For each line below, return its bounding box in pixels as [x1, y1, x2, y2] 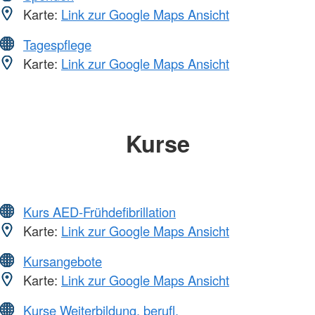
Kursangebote [23, 251, 102, 270]
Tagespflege [23, 35, 91, 54]
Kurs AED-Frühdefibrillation [23, 202, 176, 221]
